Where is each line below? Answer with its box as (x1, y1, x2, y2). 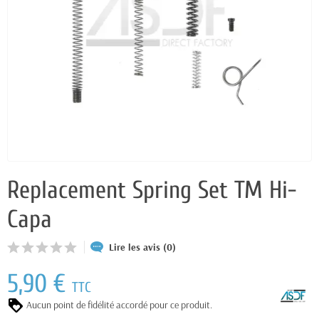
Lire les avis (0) (109, 240, 176, 253)
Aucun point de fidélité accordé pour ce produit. (24, 298, 212, 311)
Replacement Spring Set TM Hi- (7, 176, 296, 204)
